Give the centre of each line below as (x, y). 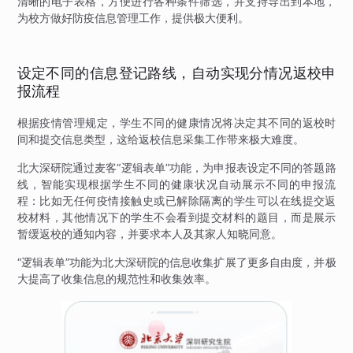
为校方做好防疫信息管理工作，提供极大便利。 (133, 18)
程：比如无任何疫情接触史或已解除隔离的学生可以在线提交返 (176, 200)
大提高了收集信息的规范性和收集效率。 (116, 278)
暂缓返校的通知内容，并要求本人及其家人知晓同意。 (149, 233)
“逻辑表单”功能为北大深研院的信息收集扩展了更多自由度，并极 (176, 262)
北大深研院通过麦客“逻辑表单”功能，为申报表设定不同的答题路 (176, 167)
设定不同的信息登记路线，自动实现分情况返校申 (176, 72)
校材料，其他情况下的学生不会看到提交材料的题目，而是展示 (176, 217)
